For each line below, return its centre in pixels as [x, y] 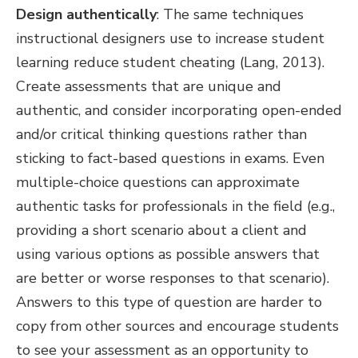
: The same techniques [230, 14]
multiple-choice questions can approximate [158, 182]
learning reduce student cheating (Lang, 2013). [170, 62]
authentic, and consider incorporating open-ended [179, 110]
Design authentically [86, 14]
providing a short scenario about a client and [161, 230]
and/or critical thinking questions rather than [161, 134]
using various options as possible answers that [168, 254]
